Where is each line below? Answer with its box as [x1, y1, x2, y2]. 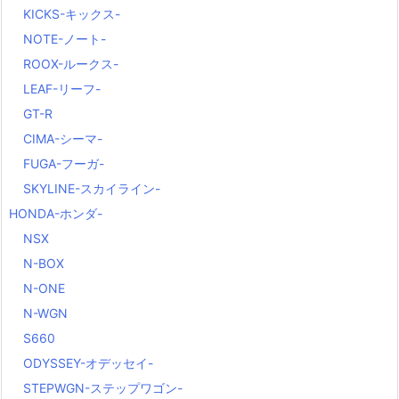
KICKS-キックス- [23, 6, 120, 22]
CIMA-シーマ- [23, 131, 102, 147]
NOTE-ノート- [23, 31, 106, 47]
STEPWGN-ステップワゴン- [23, 380, 183, 396]
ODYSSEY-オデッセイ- [23, 355, 153, 371]
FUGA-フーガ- [23, 156, 104, 172]
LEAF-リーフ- [23, 81, 101, 97]
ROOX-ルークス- [23, 56, 118, 72]
